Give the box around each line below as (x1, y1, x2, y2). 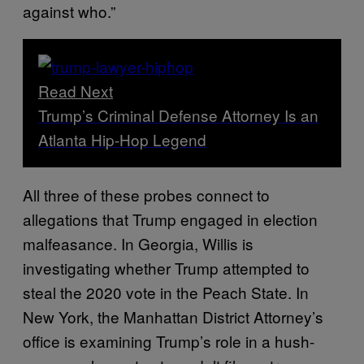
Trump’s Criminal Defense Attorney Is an (38, 103, 318, 126)
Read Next (38, 79, 113, 102)
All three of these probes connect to (23, 183, 270, 206)
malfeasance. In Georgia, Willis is (23, 232, 253, 254)
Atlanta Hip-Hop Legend (38, 128, 206, 150)
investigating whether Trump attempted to (23, 256, 310, 279)
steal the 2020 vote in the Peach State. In (23, 280, 309, 303)
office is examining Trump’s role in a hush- (23, 329, 314, 352)
